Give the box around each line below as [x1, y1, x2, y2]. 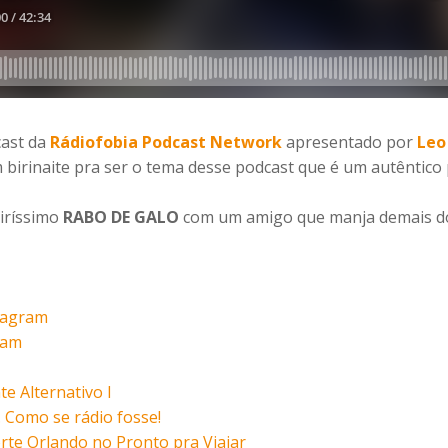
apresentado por [282, 131, 417, 154]
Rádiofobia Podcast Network [50, 131, 282, 154]
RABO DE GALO [63, 206, 179, 229]
